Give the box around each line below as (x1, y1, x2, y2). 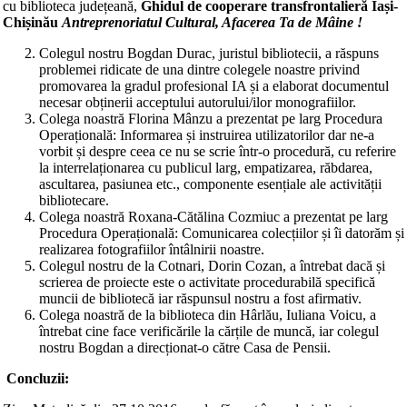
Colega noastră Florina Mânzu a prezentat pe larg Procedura (39, 111, 382, 126)
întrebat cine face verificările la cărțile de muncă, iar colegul (39, 323, 379, 339)
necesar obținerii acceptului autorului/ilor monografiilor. (39, 94, 356, 110)
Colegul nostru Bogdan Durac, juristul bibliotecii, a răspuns (39, 45, 379, 61)
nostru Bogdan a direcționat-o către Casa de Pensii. (39, 340, 331, 355)
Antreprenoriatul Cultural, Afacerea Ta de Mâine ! (62, 15, 362, 30)
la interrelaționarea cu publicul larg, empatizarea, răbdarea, (39, 160, 372, 175)
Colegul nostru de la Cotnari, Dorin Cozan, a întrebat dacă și (39, 258, 385, 273)
